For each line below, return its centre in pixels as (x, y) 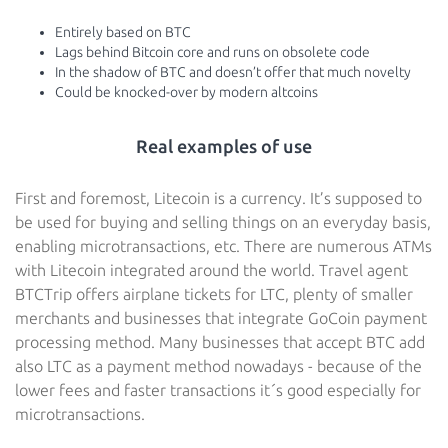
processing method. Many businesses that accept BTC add (220, 342)
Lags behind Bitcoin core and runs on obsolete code (212, 52)
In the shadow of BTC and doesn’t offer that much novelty (233, 72)
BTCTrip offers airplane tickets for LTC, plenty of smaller (214, 294)
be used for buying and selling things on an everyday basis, (223, 222)
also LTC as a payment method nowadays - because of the (218, 366)
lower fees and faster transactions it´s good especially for (218, 390)
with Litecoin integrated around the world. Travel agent (211, 270)
